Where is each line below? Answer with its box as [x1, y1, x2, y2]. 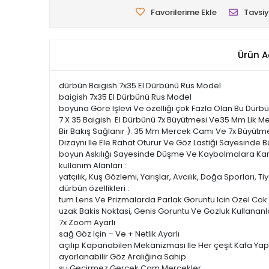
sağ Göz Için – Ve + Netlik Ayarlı [59, 228, 180, 240]
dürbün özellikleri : [59, 183, 129, 194]
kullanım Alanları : [59, 160, 126, 171]
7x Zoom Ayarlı [59, 217, 115, 228]
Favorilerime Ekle [151, 7, 217, 18]
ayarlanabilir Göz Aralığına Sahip [59, 251, 186, 262]
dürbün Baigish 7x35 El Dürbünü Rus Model [59, 80, 221, 91]
